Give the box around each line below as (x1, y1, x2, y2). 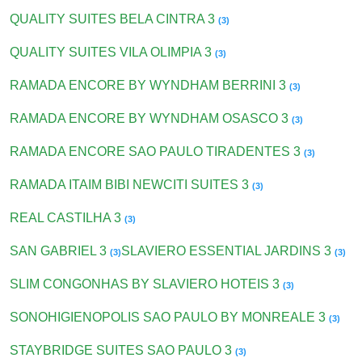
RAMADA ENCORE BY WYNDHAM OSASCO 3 (10, 112, 293, 126)
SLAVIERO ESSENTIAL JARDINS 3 (121, 244, 335, 259)
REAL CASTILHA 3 (10, 211, 125, 225)
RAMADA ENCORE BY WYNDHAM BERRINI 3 (10, 78, 290, 93)
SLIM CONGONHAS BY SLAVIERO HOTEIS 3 (10, 277, 284, 292)
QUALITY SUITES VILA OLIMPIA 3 (10, 45, 216, 60)
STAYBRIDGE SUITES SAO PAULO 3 (10, 343, 236, 358)
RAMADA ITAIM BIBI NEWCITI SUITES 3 (10, 178, 253, 192)
